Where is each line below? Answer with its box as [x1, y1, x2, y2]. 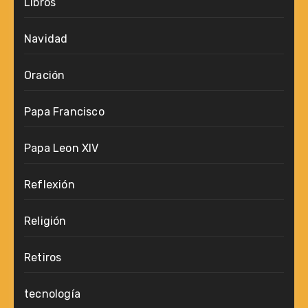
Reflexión [24, 177, 75, 191]
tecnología [24, 287, 80, 300]
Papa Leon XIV [24, 141, 99, 155]
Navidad [24, 32, 68, 45]
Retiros [24, 250, 62, 264]
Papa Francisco [24, 104, 104, 118]
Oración [24, 68, 65, 82]
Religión [24, 214, 67, 228]
